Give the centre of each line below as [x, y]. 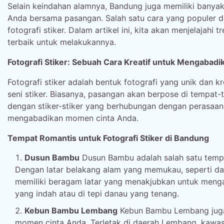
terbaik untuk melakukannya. [62, 42]
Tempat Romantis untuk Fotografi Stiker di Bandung [108, 138]
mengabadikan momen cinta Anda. [73, 118]
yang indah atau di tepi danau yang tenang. [97, 193]
